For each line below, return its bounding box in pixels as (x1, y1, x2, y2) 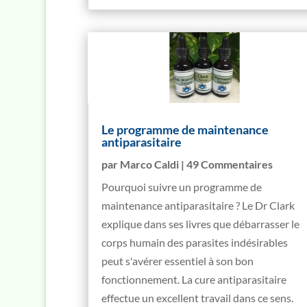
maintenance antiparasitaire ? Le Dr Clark (101, 198, 295, 212)
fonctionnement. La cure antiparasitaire (101, 272, 286, 286)
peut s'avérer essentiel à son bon (101, 254, 254, 267)
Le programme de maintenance (101, 121, 269, 137)
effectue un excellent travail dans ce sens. (101, 291, 293, 304)
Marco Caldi (119, 157, 179, 171)
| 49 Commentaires (178, 157, 273, 171)
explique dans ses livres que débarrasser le (101, 217, 299, 230)
